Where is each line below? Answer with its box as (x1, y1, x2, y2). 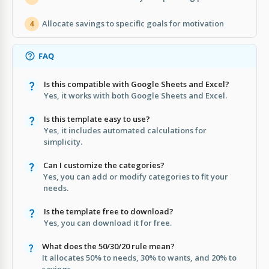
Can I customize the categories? (43, 159, 165, 171)
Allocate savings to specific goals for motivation (42, 18, 224, 29)
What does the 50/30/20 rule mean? (42, 240, 175, 252)
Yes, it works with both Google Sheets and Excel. (44, 89, 227, 101)
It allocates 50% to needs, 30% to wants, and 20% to (42, 252, 237, 263)
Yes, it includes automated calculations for (43, 124, 207, 136)
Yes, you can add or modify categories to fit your (43, 171, 228, 182)
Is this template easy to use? (43, 113, 150, 124)
